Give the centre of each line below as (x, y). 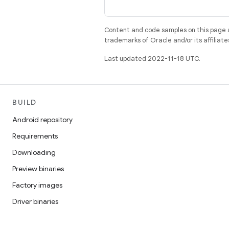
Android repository (42, 120)
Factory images (37, 185)
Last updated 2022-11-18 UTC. (152, 59)
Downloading (34, 152)
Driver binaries (35, 201)
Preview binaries (38, 169)
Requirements (35, 136)
